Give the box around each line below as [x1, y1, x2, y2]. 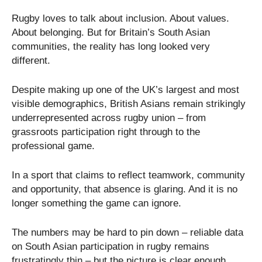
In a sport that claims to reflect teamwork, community [12, 169, 245, 181]
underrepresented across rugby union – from [12, 112, 206, 123]
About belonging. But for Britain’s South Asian [12, 26, 210, 38]
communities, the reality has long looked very [12, 40, 210, 52]
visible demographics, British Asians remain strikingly [12, 98, 246, 109]
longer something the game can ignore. [12, 197, 181, 209]
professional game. [12, 140, 95, 151]
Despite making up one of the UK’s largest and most [12, 84, 239, 95]
